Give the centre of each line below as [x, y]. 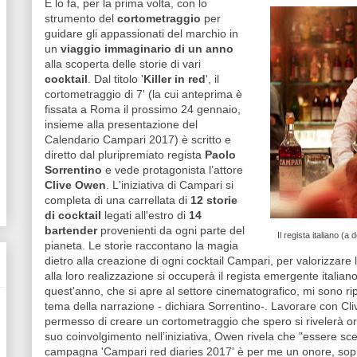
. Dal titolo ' [116, 79]
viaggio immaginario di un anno [147, 49]
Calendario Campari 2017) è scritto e [138, 140]
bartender [71, 231]
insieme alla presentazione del [121, 125]
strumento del [81, 19]
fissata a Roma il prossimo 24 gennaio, [143, 110]
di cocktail [73, 216]
